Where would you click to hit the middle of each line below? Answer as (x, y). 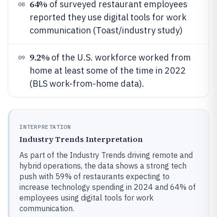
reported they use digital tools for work (108, 17)
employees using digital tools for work (86, 198)
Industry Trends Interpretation (81, 139)
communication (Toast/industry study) (106, 30)
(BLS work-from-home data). (87, 84)
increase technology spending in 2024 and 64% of (108, 187)
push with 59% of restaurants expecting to (94, 176)
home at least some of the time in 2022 (108, 70)
